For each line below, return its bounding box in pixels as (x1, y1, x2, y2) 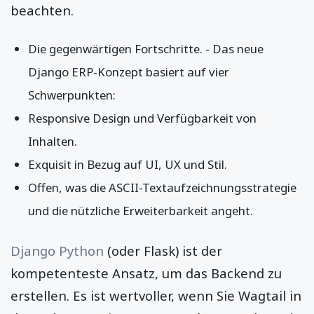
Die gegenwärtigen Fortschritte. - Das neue (28, 40, 264, 57)
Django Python (11, 241, 104, 259)
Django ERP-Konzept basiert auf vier (28, 63, 229, 80)
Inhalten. (28, 132, 80, 149)
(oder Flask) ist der (104, 241, 222, 259)
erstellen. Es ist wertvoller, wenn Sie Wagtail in (11, 286, 301, 304)
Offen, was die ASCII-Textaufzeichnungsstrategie (28, 179, 296, 196)
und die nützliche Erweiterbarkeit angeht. (28, 202, 256, 219)
